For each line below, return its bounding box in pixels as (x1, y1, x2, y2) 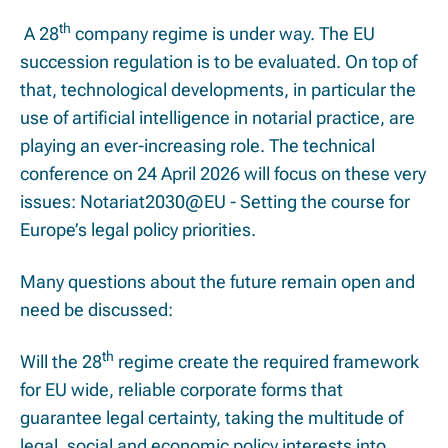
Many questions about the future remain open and (20, 271, 415, 293)
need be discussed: (20, 299, 173, 321)
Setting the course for (240, 191, 410, 213)
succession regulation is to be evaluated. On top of (20, 51, 417, 73)
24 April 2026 (137, 163, 240, 185)
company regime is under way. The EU (71, 23, 375, 45)
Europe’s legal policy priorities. (20, 219, 256, 241)
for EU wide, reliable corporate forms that (20, 379, 343, 401)
